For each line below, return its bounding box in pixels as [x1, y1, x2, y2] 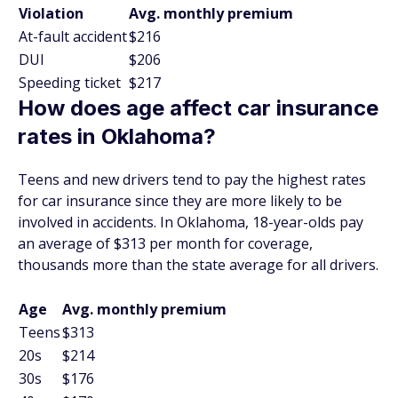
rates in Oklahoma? [18, 123, 216, 149]
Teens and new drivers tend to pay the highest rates [18, 170, 366, 189]
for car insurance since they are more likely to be [18, 191, 342, 211]
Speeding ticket [19, 73, 121, 92]
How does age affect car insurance [18, 95, 378, 121]
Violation [19, 4, 84, 23]
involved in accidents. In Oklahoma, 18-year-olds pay [18, 212, 363, 232]
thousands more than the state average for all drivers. [18, 255, 378, 275]
